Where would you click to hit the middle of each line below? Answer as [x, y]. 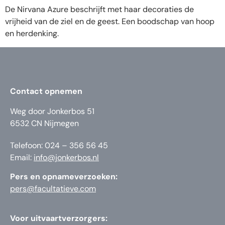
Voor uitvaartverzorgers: [59, 218]
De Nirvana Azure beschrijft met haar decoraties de [99, 10]
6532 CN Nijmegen [44, 123]
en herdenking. [32, 34]
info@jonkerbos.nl [66, 157]
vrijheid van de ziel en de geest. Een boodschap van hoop [110, 22]
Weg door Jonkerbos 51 [52, 111]
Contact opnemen [46, 91]
